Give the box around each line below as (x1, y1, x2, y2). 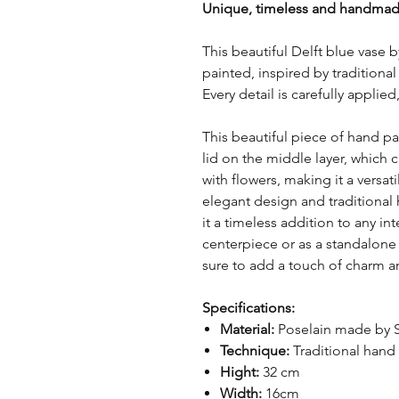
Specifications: (202, 299, 295, 317)
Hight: (220, 363, 259, 381)
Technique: (220, 342, 289, 360)
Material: (220, 321, 274, 338)
